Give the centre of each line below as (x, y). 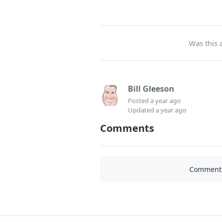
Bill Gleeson (151, 89)
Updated (142, 110)
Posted (139, 101)
